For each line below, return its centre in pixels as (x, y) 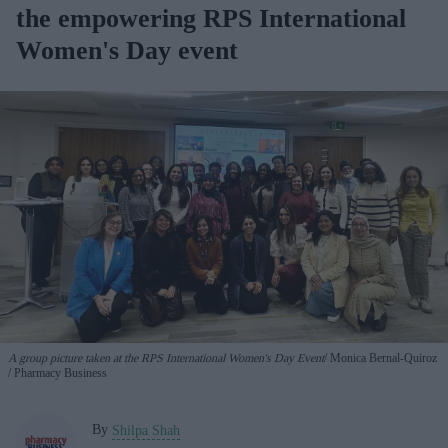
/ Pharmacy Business (57, 372)
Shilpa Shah (146, 430)
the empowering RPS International (211, 18)
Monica (348, 357)
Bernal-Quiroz (403, 357)
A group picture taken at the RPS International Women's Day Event (166, 357)
